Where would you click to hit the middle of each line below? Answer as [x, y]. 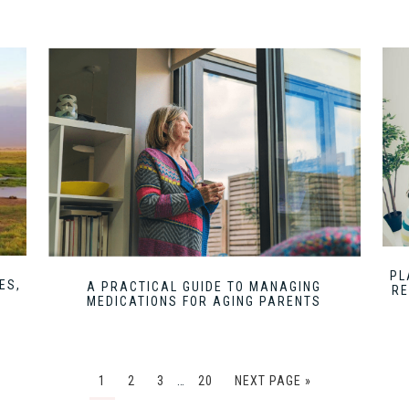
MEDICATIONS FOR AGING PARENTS [204, 301]
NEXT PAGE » [273, 380]
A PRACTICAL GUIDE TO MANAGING [204, 286]
